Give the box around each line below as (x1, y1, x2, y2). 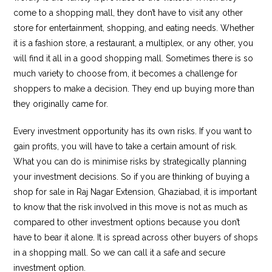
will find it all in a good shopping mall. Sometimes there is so (13, 53, 254, 63)
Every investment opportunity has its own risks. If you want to (13, 126, 253, 136)
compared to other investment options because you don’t (13, 217, 240, 227)
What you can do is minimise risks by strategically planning (13, 156, 247, 166)
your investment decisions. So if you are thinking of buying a (13, 171, 250, 182)
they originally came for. (13, 98, 109, 109)
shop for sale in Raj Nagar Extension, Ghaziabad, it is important (13, 186, 257, 197)
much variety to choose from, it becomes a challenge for (13, 68, 238, 78)
